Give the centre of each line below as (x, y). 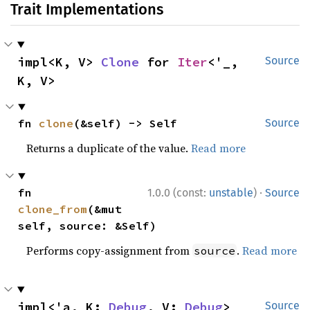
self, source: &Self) (88, 226)
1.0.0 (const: (178, 193)
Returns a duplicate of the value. (109, 148)
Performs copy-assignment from (110, 250)
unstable (231, 193)
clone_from (53, 209)
